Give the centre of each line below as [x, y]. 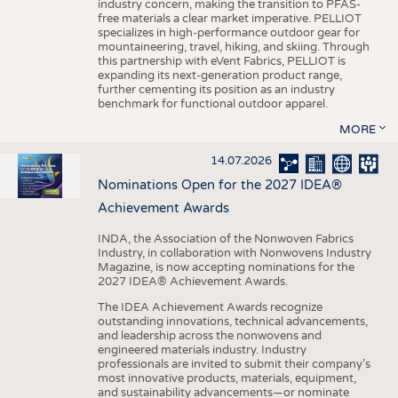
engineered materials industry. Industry [202, 350]
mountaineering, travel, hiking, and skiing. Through [233, 47]
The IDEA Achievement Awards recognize [210, 308]
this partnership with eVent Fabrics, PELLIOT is [221, 61]
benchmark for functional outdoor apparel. [212, 103]
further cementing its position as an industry [216, 89]
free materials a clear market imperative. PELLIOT [229, 18]
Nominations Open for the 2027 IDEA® [219, 186]
